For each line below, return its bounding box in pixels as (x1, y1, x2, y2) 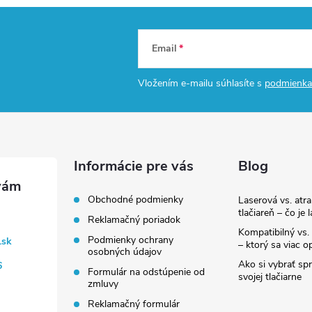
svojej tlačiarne (237, 270, 302, 283)
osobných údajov (88, 245, 162, 258)
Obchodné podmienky (88, 193, 184, 206)
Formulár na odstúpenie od (88, 265, 205, 279)
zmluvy (88, 277, 119, 290)
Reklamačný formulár (88, 297, 180, 311)
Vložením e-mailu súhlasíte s (138, 77, 265, 90)
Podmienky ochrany (88, 233, 174, 247)
